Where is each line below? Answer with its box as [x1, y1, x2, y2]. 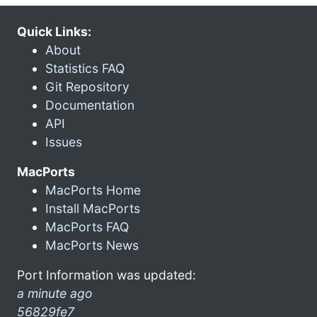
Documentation [45, 97, 134, 113]
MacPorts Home [45, 182, 141, 197]
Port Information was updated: [17, 267, 196, 282]
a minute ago [17, 285, 93, 301]
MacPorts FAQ [45, 219, 129, 234]
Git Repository [45, 79, 129, 94]
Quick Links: [17, 23, 91, 39]
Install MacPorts [45, 200, 140, 216]
